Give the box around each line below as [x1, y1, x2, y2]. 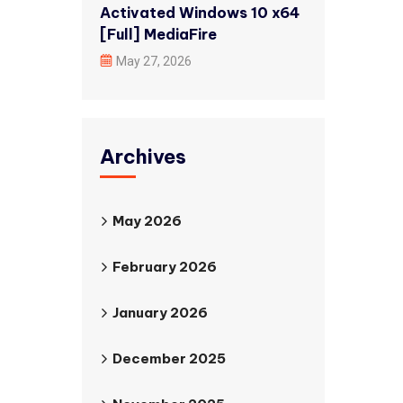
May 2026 [112, 212, 182, 229]
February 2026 [112, 258, 217, 275]
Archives [100, 144, 186, 169]
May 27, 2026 [116, 54, 192, 68]
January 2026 [112, 304, 208, 321]
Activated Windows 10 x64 [100, 4, 300, 22]
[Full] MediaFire [100, 25, 217, 43]
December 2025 [112, 350, 226, 367]
